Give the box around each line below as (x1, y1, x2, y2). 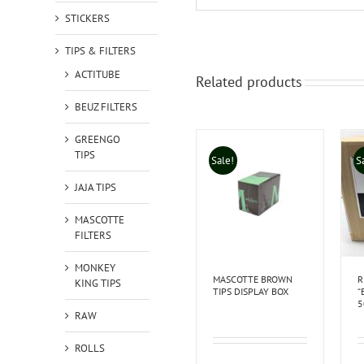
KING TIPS (74, 275, 121, 290)
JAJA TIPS (74, 180, 116, 194)
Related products (195, 72, 302, 92)
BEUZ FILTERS (74, 99, 137, 114)
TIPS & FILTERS (64, 43, 136, 58)
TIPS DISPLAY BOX (212, 285, 288, 298)
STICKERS (64, 11, 110, 25)
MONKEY (74, 260, 115, 275)
